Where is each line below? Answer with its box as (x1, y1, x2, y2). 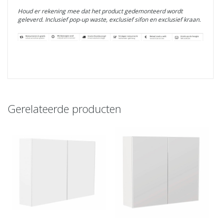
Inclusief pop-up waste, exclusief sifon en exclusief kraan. (45, 15, 201, 24)
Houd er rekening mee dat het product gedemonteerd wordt (18, 7, 183, 16)
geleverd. (18, 15, 45, 24)
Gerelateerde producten (7, 101, 121, 116)
